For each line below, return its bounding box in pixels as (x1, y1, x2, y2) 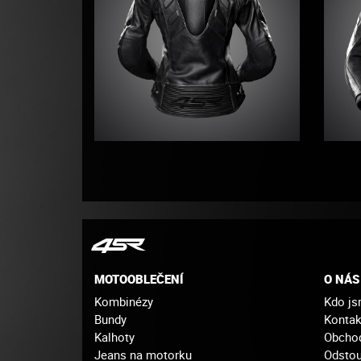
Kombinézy (94, 293, 153, 309)
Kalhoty (94, 328, 135, 345)
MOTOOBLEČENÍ (94, 271, 184, 288)
